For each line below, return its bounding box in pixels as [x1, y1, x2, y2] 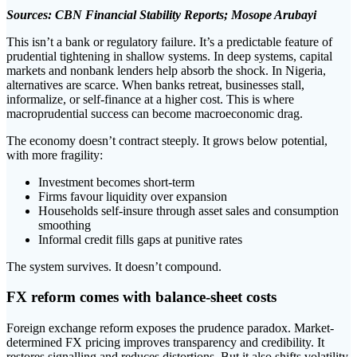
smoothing [38, 218, 91, 232]
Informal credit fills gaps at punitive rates [38, 232, 242, 246]
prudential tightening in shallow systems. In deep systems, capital [6, 49, 332, 63]
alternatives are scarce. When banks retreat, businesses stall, [6, 77, 304, 92]
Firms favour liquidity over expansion [38, 189, 227, 203]
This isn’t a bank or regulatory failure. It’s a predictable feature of [6, 34, 332, 49]
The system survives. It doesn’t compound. [6, 259, 222, 273]
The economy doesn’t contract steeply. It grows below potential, [6, 133, 328, 147]
